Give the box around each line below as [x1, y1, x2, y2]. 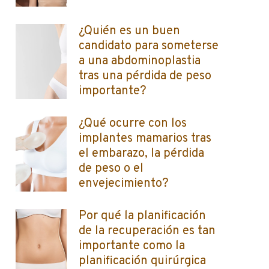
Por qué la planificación [79, 208, 206, 224]
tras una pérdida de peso [79, 68, 211, 84]
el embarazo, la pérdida [79, 146, 204, 162]
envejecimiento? [79, 176, 169, 192]
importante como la [79, 238, 185, 254]
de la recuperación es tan [79, 223, 216, 239]
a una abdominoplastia [79, 53, 201, 69]
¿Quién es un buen [79, 23, 180, 39]
